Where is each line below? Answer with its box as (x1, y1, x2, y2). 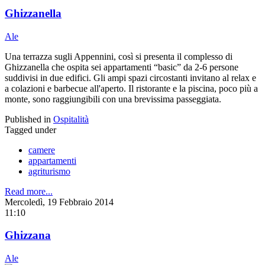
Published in (5, 114, 51, 124)
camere (28, 144, 55, 155)
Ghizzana (5, 229, 51, 242)
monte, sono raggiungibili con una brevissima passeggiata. (5, 93, 221, 104)
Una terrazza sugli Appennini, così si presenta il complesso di (5, 51, 232, 62)
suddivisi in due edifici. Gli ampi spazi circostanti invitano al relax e (5, 72, 256, 83)
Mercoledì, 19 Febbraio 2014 (5, 196, 114, 207)
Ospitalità (53, 114, 89, 124)
